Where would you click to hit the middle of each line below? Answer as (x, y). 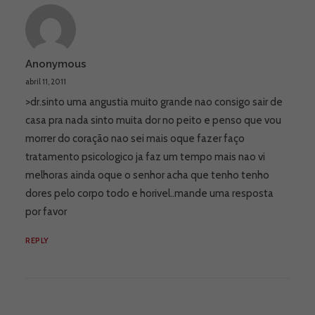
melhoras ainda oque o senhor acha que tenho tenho (147, 175)
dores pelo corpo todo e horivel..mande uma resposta (149, 193)
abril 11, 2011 (46, 82)
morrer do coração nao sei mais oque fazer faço (135, 139)
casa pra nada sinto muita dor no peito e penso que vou (153, 120)
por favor (46, 212)
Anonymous (56, 64)
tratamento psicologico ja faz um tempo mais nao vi (145, 157)
